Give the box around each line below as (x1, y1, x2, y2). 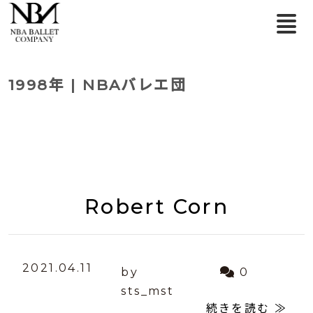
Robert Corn (84, 194, 229, 219)
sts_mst (121, 284, 175, 298)
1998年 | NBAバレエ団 (8, 76, 187, 94)
